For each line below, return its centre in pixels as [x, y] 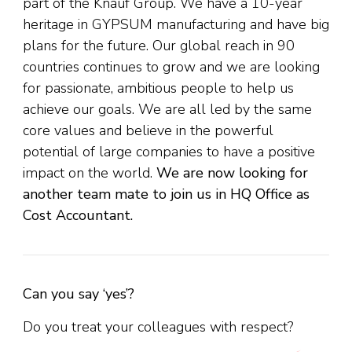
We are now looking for [232, 173]
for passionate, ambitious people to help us [158, 88]
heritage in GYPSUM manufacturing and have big [176, 24]
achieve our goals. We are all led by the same [167, 109]
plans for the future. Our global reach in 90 [159, 46]
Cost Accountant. [78, 215]
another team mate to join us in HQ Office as [166, 194]
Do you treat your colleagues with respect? [158, 327]
